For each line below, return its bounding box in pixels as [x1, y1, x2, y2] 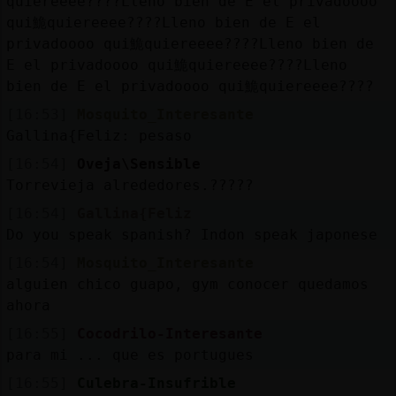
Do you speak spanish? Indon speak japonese [5, 225, 377, 243]
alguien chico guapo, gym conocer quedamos [5, 275, 369, 293]
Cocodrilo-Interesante [76, 324, 263, 342]
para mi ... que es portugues [5, 346, 254, 363]
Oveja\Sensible [76, 155, 201, 172]
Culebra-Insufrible [76, 374, 236, 392]
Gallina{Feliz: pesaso [5, 126, 192, 144]
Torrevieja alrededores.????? [5, 176, 254, 194]
